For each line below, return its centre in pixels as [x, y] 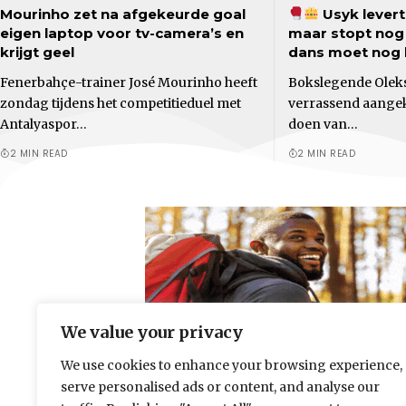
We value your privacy [152, 332]
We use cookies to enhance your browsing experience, [232, 365]
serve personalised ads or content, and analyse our [220, 387]
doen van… [323, 124]
